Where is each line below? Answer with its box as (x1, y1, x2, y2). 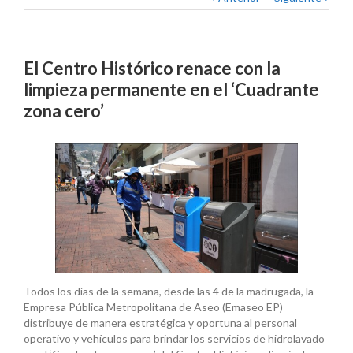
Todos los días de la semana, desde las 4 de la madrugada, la (24, 284, 314, 299)
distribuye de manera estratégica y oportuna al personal (24, 316, 297, 330)
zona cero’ (24, 100, 104, 122)
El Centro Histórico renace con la (24, 58, 281, 80)
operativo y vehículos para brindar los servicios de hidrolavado (24, 332, 325, 346)
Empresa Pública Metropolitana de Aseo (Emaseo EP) (24, 300, 283, 314)
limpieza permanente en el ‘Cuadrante (24, 79, 319, 101)
